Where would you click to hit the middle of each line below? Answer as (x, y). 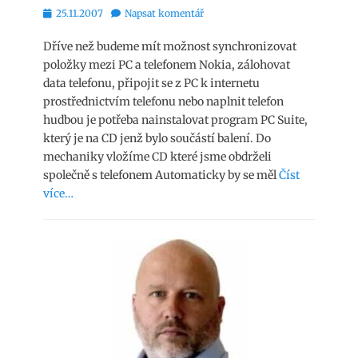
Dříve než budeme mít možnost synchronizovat (170, 46)
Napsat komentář (164, 13)
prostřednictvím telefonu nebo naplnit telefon (163, 101)
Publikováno (72, 12)
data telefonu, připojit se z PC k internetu (151, 83)
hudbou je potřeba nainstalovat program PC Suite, (175, 120)
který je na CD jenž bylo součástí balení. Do (157, 138)
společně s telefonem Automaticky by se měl (161, 175)
